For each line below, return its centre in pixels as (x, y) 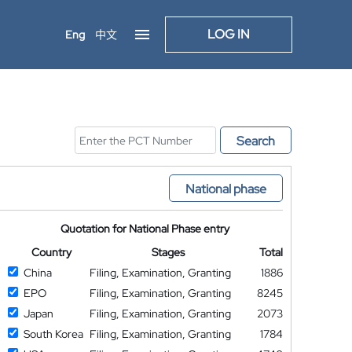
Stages (169, 252)
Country (51, 252)
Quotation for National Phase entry (145, 229)
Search (256, 141)
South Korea (53, 334)
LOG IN (229, 34)
